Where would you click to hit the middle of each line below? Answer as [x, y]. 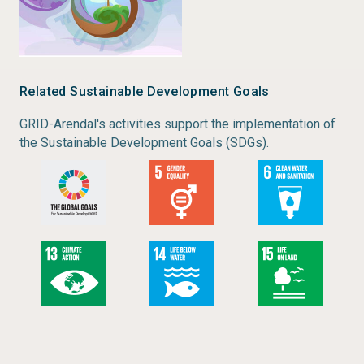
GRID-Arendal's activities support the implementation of [178, 124]
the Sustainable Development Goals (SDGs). [144, 143]
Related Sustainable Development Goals [145, 91]
